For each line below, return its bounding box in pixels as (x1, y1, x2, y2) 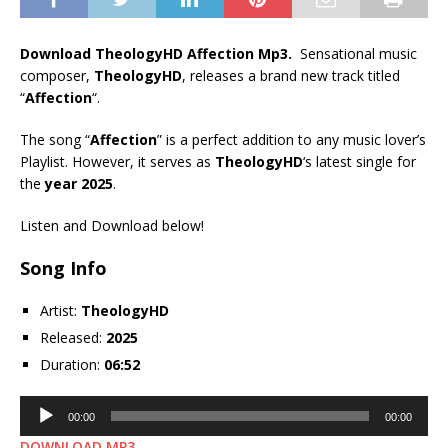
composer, (20, 66, 94, 86)
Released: (40, 328, 102, 348)
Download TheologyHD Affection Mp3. (20, 44, 296, 64)
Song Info (20, 256, 107, 281)
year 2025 (45, 174, 113, 194)
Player (19, 418, 59, 438)
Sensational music (296, 44, 417, 64)
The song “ (20, 130, 90, 150)
